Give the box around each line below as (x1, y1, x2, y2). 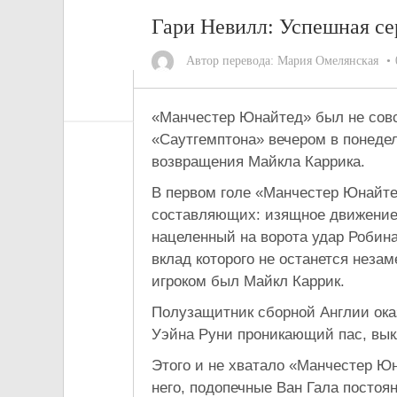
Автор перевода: (183, 54, 277, 67)
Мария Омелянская (277, 54, 378, 67)
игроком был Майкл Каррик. (152, 273, 345, 290)
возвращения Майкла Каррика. (152, 153, 365, 170)
